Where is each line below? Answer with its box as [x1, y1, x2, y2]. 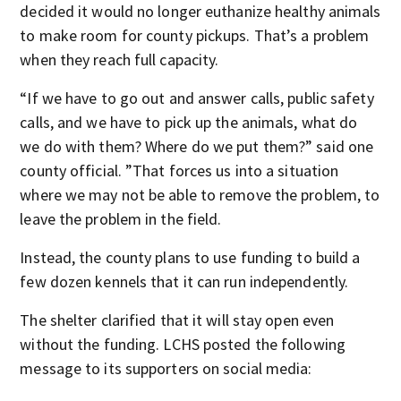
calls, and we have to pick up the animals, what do [20, 112, 358, 132]
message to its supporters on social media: [20, 358, 312, 379]
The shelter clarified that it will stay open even [20, 310, 335, 330]
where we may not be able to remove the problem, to [20, 184, 380, 205]
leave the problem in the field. [20, 209, 222, 229]
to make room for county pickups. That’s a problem [20, 25, 370, 46]
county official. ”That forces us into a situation [20, 160, 339, 181]
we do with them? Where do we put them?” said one [20, 136, 374, 157]
